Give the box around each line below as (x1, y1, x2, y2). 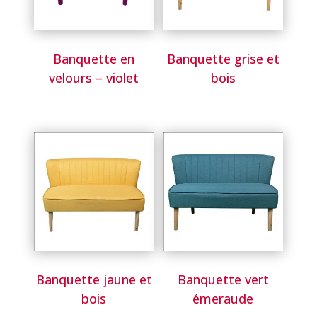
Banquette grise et (166, 50, 279, 67)
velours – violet (49, 69, 139, 86)
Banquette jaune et (35, 271, 152, 289)
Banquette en (53, 50, 135, 67)
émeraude (192, 290, 254, 308)
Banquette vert (177, 271, 269, 289)
